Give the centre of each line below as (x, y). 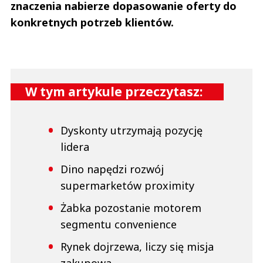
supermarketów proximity (127, 186)
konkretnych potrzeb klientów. (92, 23)
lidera (75, 147)
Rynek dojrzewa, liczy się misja (137, 247)
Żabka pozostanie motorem (131, 208)
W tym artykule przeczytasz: (114, 92)
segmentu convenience (119, 225)
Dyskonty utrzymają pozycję (131, 131)
